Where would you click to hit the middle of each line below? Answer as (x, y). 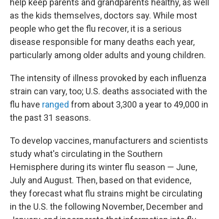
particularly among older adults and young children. (108, 55)
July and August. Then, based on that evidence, (100, 180)
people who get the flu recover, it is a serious (96, 28)
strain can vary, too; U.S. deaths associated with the (109, 91)
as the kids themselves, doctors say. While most (103, 15)
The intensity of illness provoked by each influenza (108, 78)
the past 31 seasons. (50, 117)
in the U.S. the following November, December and (106, 206)
